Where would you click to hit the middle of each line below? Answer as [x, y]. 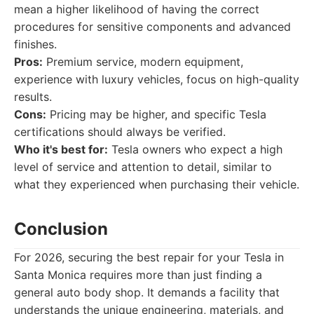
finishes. [35, 44]
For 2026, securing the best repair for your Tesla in [149, 257]
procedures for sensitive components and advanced [152, 27]
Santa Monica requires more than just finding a [138, 275]
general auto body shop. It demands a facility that [147, 292]
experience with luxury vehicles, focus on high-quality [157, 79]
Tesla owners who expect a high [195, 149]
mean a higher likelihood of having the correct [137, 9]
